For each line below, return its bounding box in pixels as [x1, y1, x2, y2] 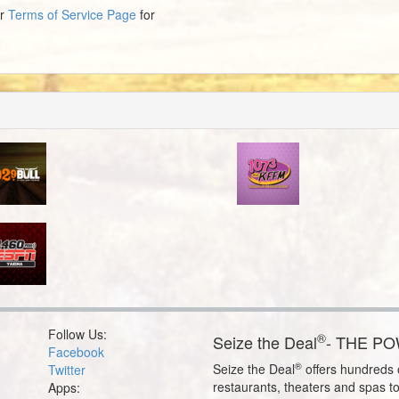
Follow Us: [48, 324, 108, 343]
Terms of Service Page [8, 4, 136, 23]
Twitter [48, 360, 86, 379]
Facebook [48, 342, 105, 361]
